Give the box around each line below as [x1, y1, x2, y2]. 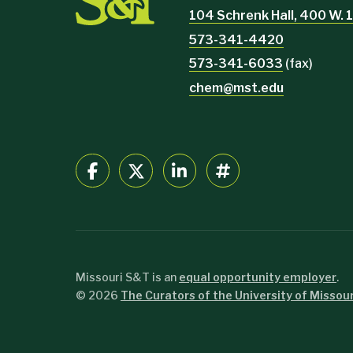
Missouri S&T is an [76, 270, 179, 284]
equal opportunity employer [179, 270, 336, 284]
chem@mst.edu [189, 80, 284, 95]
